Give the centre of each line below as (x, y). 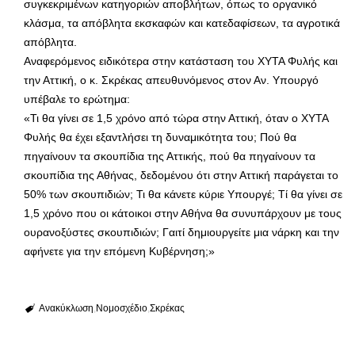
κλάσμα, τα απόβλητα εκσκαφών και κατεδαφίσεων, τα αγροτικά (182, 23)
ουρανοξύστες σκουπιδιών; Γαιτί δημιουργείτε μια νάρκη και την (181, 232)
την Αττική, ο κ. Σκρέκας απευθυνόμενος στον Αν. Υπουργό (171, 80)
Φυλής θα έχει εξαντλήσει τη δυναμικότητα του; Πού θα (160, 137)
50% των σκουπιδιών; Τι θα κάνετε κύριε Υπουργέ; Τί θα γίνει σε (183, 194)
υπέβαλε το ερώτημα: (77, 99)
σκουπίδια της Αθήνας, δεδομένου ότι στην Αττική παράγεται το (181, 175)
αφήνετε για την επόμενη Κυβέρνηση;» (119, 251)
